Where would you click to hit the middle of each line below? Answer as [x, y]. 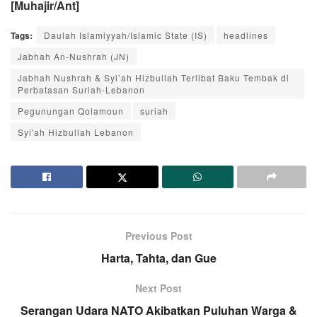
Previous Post [158, 236]
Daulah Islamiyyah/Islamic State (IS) [126, 35]
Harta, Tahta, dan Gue [158, 258]
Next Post [158, 288]
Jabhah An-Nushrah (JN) [74, 57]
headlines [246, 35]
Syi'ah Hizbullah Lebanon [76, 132]
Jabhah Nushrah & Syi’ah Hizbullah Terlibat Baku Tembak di [154, 78]
